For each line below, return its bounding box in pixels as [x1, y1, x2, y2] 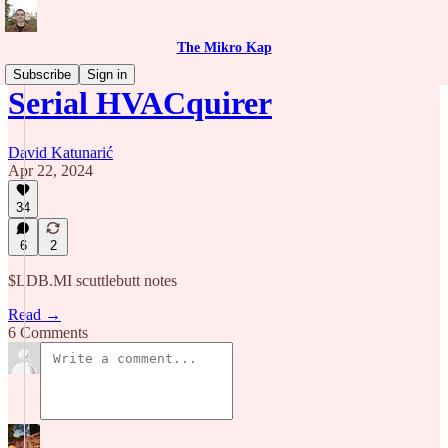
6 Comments [8, 324, 88, 341]
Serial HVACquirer [8, 85, 272, 122]
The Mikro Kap [176, 40, 272, 55]
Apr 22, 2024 [8, 161, 93, 179]
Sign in [87, 67, 127, 82]
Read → [8, 306, 61, 323]
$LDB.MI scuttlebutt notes [8, 272, 177, 289]
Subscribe [13, 67, 71, 82]
